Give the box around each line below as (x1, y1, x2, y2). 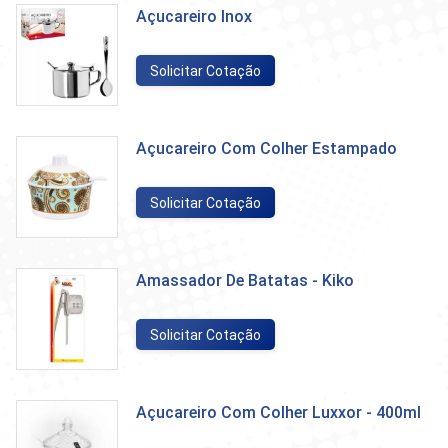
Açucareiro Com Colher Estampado (136, 139, 397, 158)
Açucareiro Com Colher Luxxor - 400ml (136, 403, 421, 422)
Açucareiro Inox (136, 7, 252, 26)
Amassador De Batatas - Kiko (136, 271, 354, 290)
